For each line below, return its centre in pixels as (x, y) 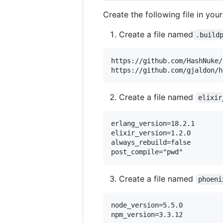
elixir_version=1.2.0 (151, 133)
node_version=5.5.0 (147, 205)
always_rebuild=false (151, 142)
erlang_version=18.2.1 (153, 123)
